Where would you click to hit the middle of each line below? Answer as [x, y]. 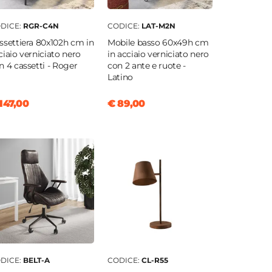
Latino [120, 77]
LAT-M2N [158, 26]
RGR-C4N [41, 26]
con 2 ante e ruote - [146, 66]
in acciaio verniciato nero [158, 54]
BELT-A [36, 260]
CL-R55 [155, 260]
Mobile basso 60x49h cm [158, 43]
